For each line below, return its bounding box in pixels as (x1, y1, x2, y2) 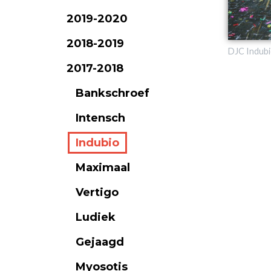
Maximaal (76, 161, 130, 174)
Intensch (76, 111, 125, 125)
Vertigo (76, 186, 119, 199)
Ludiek (76, 211, 116, 224)
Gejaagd (76, 235, 124, 249)
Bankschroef (76, 87, 149, 100)
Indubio (76, 136, 119, 149)
